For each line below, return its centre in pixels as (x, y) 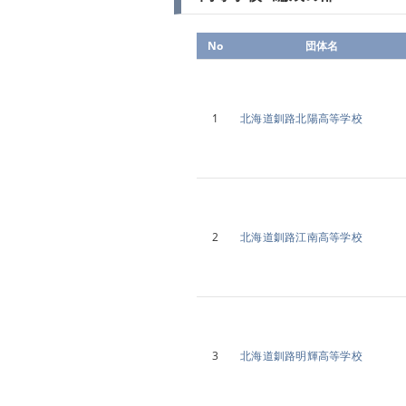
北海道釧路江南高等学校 (301, 237)
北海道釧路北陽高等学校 (301, 118)
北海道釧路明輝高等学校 (301, 356)
